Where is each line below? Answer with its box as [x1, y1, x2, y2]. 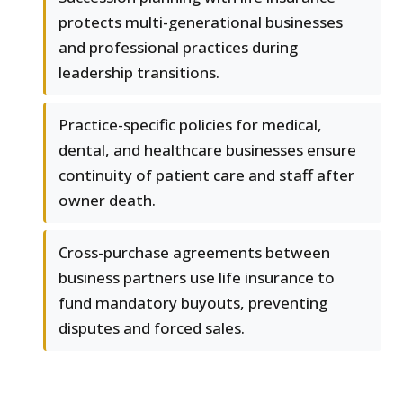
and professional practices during [58, 37, 298, 58]
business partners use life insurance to [58, 267, 335, 289]
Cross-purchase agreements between [58, 242, 330, 264]
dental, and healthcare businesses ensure [58, 139, 356, 161]
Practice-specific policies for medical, [58, 114, 322, 136]
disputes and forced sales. [58, 318, 245, 339]
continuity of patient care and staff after [58, 165, 354, 186]
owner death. [58, 190, 156, 211]
